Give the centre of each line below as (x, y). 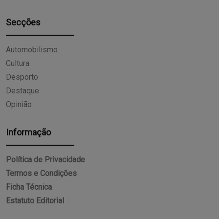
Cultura (18, 64)
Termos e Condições (41, 174)
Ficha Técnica (29, 187)
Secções (23, 22)
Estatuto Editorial (35, 201)
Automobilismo (32, 50)
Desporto (22, 77)
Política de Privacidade (45, 160)
